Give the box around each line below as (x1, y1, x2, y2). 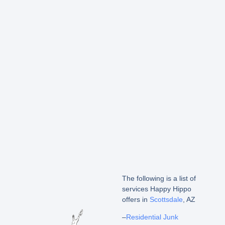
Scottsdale (149, 195, 183, 203)
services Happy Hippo (122, 184, 191, 193)
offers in (122, 195, 150, 203)
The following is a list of (122, 174, 196, 182)
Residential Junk (126, 212, 178, 221)
